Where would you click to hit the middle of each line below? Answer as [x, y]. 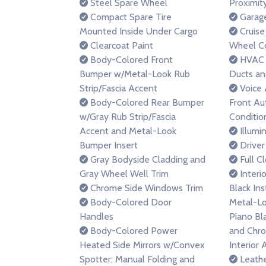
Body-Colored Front [130, 60]
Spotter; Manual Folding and [137, 259]
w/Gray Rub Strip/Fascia [128, 117]
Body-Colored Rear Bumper [146, 102]
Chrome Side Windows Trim [145, 188]
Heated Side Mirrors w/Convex [142, 245]
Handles [96, 216]
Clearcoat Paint [121, 45]
